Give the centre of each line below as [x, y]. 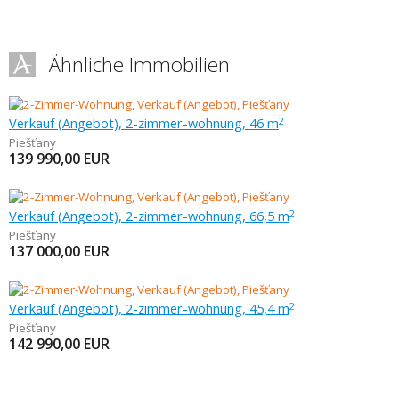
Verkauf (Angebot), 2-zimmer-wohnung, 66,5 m [149, 216]
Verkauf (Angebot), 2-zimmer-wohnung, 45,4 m [149, 308]
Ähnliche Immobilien [139, 65]
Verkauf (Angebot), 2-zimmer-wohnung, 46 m [144, 123]
